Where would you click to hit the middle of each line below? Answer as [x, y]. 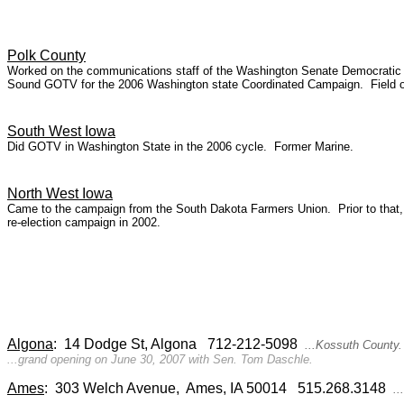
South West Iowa [61, 131]
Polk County [46, 55]
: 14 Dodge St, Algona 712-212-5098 [175, 344]
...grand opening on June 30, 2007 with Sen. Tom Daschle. [160, 359]
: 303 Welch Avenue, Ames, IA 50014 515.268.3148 [215, 388]
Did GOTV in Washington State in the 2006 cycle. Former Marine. [180, 147]
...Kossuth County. [350, 345]
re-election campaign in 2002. [84, 222]
